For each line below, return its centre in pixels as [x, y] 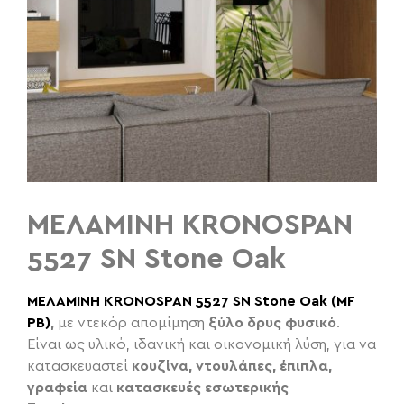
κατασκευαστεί [79, 366]
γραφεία [57, 387]
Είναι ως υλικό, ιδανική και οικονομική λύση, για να [202, 344]
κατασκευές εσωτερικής [202, 387]
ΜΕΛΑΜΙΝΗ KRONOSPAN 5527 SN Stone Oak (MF [191, 301]
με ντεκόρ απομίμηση [133, 322]
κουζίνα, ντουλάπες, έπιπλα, [232, 366]
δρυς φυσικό [292, 322]
